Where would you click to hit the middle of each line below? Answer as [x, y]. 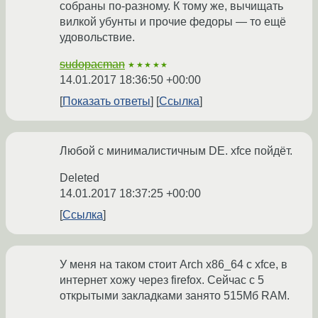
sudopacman [92, 65]
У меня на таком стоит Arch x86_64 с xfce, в [174, 265]
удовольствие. [97, 38]
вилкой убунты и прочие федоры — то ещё [173, 22]
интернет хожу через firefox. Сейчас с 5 [162, 280]
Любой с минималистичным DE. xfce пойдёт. [176, 151]
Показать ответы [106, 102]
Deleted [79, 178]
